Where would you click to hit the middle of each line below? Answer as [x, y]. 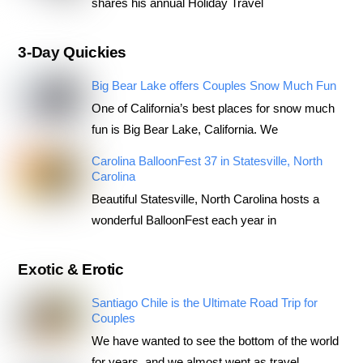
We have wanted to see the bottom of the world [215, 341]
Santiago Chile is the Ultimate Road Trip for [204, 303]
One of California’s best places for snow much [213, 109]
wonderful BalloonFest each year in [184, 220]
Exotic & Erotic [71, 270]
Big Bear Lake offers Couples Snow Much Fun [214, 86]
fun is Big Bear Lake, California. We [184, 130]
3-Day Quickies [73, 53]
